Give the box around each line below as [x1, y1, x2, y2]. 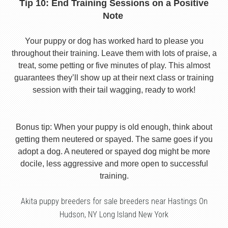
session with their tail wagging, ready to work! [33, 85, 195, 94]
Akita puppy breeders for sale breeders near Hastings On [20, 196, 208, 206]
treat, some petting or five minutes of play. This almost [18, 61, 210, 70]
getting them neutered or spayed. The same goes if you [15, 134, 213, 144]
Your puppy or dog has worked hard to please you [24, 36, 204, 45]
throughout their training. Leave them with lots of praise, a [11, 48, 217, 58]
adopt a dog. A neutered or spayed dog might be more [18, 147, 210, 156]
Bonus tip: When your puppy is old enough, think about [16, 122, 212, 131]
